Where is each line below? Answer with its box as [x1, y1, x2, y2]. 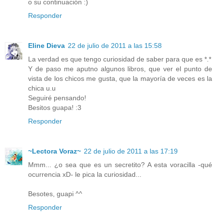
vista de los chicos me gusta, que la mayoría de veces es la [28, 74, 212, 82]
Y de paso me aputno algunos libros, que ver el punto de [28, 64, 212, 73]
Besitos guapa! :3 [28, 103, 81, 111]
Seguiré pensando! [28, 93, 86, 102]
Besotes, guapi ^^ [28, 189, 82, 198]
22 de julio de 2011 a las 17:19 [84, 147, 178, 155]
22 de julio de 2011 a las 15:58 [68, 41, 162, 49]
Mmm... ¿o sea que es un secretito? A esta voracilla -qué [28, 160, 212, 169]
